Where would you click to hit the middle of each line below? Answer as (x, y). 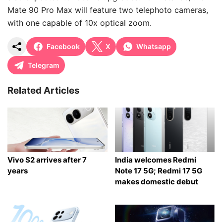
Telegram (44, 65)
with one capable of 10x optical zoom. (80, 23)
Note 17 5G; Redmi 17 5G (158, 170)
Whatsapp (154, 47)
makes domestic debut (156, 181)
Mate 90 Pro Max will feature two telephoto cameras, (108, 10)
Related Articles (44, 90)
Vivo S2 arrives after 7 (47, 160)
